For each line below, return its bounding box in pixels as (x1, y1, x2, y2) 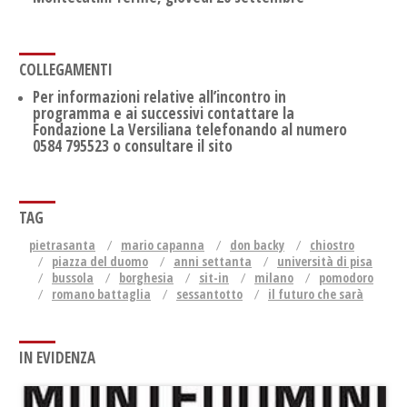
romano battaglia (52, 285, 151, 303)
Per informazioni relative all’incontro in (33, 85, 286, 107)
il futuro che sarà (268, 285, 363, 303)
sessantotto (176, 285, 243, 303)
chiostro (310, 236, 354, 254)
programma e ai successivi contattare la (33, 102, 294, 124)
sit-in (199, 269, 229, 287)
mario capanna (121, 236, 204, 254)
